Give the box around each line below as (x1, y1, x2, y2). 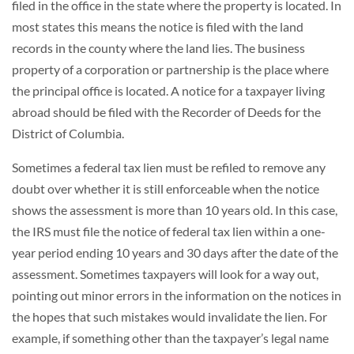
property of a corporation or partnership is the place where (12, 62, 329, 77)
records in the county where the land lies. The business (12, 40, 305, 55)
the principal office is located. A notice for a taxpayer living (12, 83, 325, 98)
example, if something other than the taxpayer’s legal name (12, 330, 329, 345)
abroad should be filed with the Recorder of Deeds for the (12, 104, 321, 119)
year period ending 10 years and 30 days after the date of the (12, 245, 338, 260)
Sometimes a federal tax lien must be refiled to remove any (12, 160, 326, 175)
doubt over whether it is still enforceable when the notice (12, 181, 319, 196)
